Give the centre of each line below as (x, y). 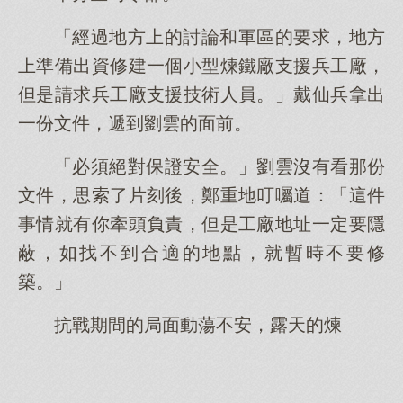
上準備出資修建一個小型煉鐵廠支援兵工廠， (201, 66)
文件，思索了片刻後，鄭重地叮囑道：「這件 (201, 195)
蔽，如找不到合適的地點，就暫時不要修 (201, 253)
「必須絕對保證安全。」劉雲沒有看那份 (219, 166)
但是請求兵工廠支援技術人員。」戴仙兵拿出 (201, 94)
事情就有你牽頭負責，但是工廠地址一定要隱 (201, 224)
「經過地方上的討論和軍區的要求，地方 (219, 37)
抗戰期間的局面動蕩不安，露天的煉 (198, 325)
